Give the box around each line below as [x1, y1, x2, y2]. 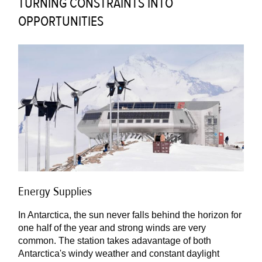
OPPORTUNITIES [18, 12, 104, 30]
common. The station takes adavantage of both [18, 235, 212, 246]
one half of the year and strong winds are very [18, 222, 206, 233]
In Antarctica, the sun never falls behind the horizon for [18, 209, 242, 220]
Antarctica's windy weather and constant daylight [18, 248, 220, 258]
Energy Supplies [18, 183, 92, 199]
